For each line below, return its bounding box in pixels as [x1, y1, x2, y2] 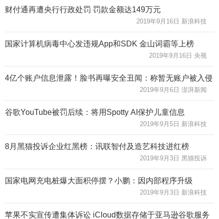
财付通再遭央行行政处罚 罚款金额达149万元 [5, 5, 161, 14]
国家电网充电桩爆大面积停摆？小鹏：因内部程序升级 [5, 176, 193, 185]
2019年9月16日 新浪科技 [136, 17, 207, 25]
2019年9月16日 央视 [149, 51, 207, 59]
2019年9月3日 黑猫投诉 [140, 154, 207, 162]
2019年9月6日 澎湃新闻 [140, 86, 207, 93]
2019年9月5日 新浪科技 [140, 120, 207, 128]
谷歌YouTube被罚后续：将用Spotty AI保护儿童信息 [5, 108, 185, 116]
